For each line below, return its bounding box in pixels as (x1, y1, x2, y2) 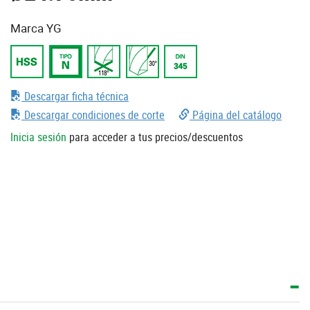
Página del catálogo (190, 107, 282, 122)
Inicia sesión (10, 129, 66, 145)
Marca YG (10, 19, 62, 36)
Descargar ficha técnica (21, 88, 129, 104)
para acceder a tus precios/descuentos (66, 129, 243, 145)
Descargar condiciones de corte (21, 107, 165, 122)
